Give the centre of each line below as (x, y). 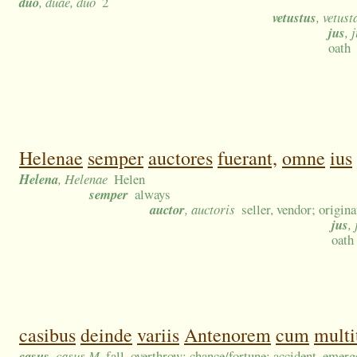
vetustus (294, 18)
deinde (106, 335)
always (153, 194)
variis (158, 335)
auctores (180, 158)
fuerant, (247, 158)
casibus (47, 335)
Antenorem (228, 335)
